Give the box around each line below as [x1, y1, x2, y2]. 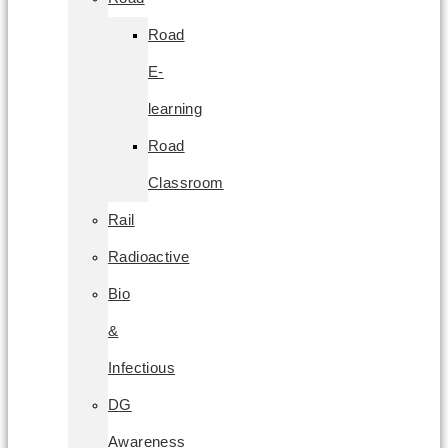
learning [148, 100, 203, 117]
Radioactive [108, 248, 190, 265]
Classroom [148, 174, 224, 191]
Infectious [108, 359, 176, 376]
